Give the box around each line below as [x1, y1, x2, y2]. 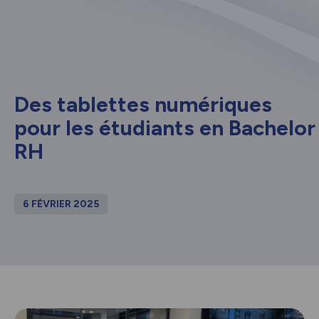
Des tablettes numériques [14, 91, 272, 118]
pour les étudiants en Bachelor [14, 115, 315, 142]
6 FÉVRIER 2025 [23, 198, 99, 211]
